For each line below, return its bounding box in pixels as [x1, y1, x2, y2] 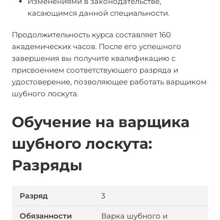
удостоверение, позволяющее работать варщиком [12, 77, 207, 86]
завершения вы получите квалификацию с [12, 54, 175, 63]
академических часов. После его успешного [12, 42, 181, 51]
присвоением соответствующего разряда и [12, 65, 178, 75]
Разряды [12, 156, 82, 174]
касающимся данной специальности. [27, 8, 169, 18]
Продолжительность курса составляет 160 [12, 30, 171, 39]
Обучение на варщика [12, 113, 190, 131]
